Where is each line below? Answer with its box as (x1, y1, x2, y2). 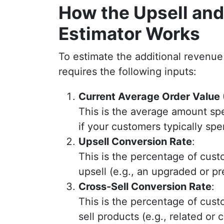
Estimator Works (58, 23, 200, 44)
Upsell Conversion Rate (78, 135, 192, 147)
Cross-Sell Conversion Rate (78, 180, 211, 192)
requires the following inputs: (58, 65, 196, 77)
